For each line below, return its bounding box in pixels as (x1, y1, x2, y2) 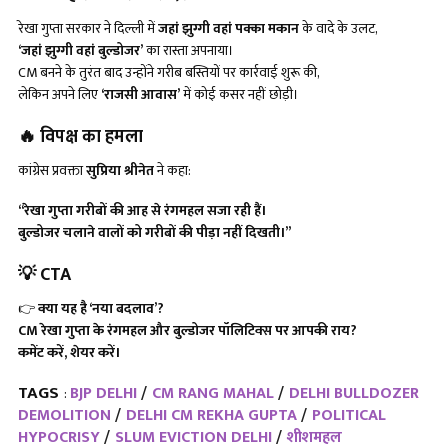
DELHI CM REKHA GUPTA (126, 401, 297, 429)
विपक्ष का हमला (40, 121, 143, 152)
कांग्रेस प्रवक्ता (18, 158, 86, 182)
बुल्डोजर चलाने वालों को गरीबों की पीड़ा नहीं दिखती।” (18, 220, 291, 244)
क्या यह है (38, 296, 89, 320)
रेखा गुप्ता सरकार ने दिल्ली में (18, 16, 158, 40)
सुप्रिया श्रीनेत (86, 158, 154, 182)
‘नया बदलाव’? (89, 296, 164, 320)
